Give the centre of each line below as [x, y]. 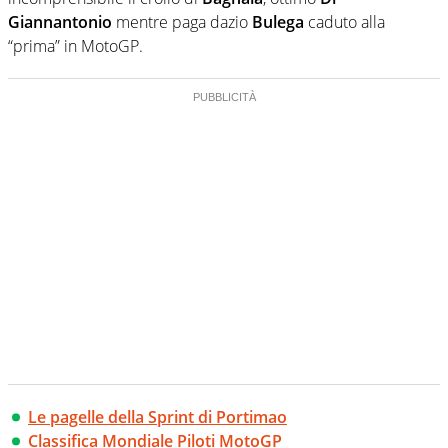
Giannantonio [60, 22]
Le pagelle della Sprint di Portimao [157, 417]
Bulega [278, 22]
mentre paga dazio [182, 22]
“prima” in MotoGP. [75, 46]
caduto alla [344, 22]
